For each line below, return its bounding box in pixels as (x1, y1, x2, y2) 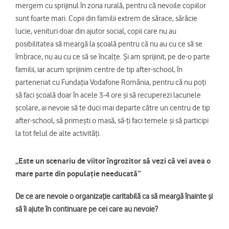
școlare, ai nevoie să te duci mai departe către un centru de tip (15, 103, 210, 113)
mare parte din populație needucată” (15, 169, 141, 179)
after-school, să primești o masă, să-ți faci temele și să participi (15, 116, 209, 126)
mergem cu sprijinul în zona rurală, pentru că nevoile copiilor (15, 1, 206, 11)
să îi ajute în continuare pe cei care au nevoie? (15, 204, 158, 214)
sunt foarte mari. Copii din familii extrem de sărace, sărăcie (15, 14, 197, 24)
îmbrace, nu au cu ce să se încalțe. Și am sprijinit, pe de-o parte (15, 52, 210, 62)
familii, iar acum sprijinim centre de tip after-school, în (15, 65, 182, 75)
